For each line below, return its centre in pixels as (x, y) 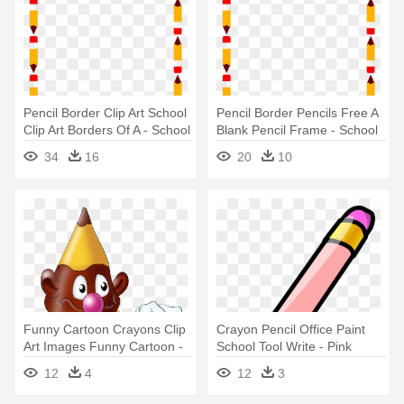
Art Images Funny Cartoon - (103, 347)
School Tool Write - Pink (284, 347)
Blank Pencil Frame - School (297, 130)
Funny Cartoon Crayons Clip (105, 330)
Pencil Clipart (254, 364)
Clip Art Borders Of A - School (107, 130)
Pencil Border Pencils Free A (298, 113)
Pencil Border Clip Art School (105, 113)
